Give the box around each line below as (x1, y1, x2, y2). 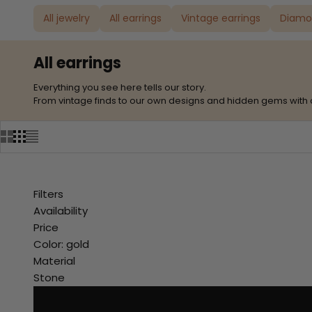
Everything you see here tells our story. (33, 80, 206, 94)
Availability (33, 203, 88, 218)
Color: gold (33, 236, 89, 251)
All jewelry (43, 10, 90, 25)
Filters (33, 186, 63, 201)
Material (33, 253, 75, 268)
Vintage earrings (181, 10, 260, 25)
